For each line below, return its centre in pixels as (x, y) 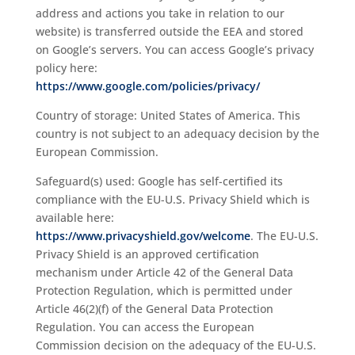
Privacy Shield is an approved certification (147, 254)
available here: (74, 218)
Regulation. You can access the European (145, 327)
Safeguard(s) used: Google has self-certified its (159, 181)
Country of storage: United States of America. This (168, 115)
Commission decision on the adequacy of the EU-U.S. (176, 345)
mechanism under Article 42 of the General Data (164, 272)
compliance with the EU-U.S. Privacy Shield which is (172, 199)
